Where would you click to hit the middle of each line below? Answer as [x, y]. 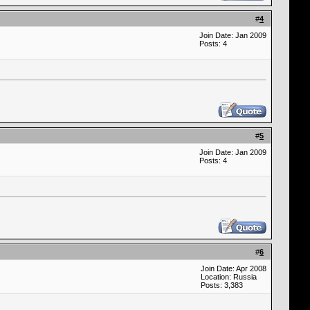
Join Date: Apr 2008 [234, 268]
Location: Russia [229, 277]
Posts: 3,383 [222, 285]
